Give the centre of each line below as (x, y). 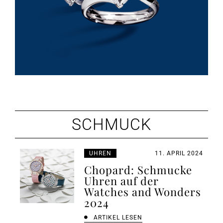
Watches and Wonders (143, 191)
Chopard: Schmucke (138, 169)
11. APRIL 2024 (179, 153)
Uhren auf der (122, 180)
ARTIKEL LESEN (118, 217)
